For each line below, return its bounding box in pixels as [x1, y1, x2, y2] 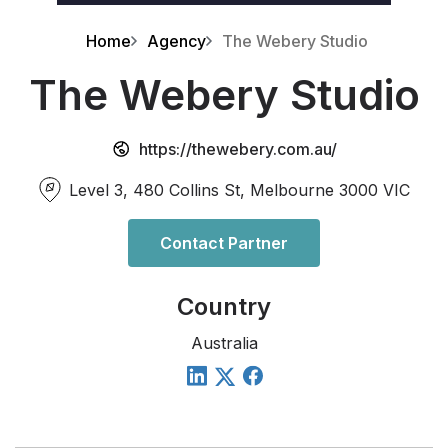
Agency [147, 31, 206, 52]
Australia [190, 333, 258, 354]
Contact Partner [160, 233, 288, 254]
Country [177, 292, 271, 322]
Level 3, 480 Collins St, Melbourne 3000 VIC [68, 180, 410, 201]
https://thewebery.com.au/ [139, 139, 337, 160]
